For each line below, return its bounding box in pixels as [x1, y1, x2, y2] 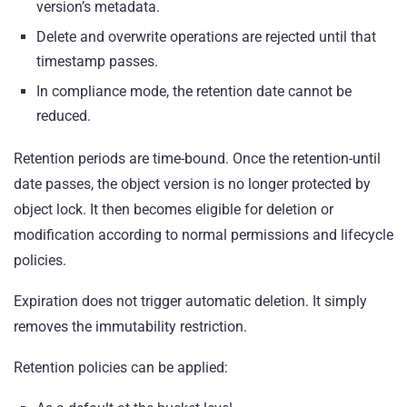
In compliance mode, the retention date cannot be [36, 83, 352, 101]
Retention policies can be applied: [14, 359, 228, 377]
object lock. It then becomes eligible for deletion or [14, 201, 333, 219]
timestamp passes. [36, 53, 158, 71]
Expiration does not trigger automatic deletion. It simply [14, 293, 367, 311]
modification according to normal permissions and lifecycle [14, 226, 393, 244]
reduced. [36, 107, 91, 125]
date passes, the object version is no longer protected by [14, 175, 371, 194]
